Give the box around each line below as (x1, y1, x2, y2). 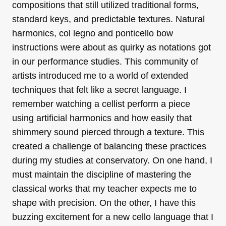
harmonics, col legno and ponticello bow (12, 28, 173, 38)
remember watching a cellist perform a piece (12, 98, 190, 109)
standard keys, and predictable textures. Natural (12, 14, 205, 24)
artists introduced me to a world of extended (12, 70, 188, 81)
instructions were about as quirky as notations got (12, 42, 211, 52)
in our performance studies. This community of (12, 56, 198, 67)
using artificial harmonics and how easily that (12, 112, 192, 123)
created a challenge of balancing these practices (12, 141, 206, 151)
